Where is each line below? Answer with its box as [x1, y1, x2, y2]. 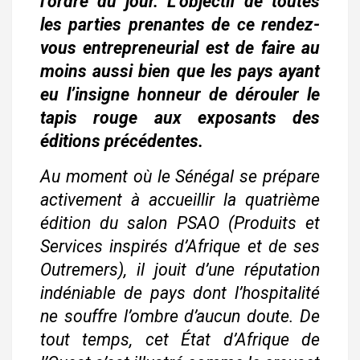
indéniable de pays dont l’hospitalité [40, 283, 320, 303]
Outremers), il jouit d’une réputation [40, 260, 320, 280]
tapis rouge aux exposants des [40, 108, 320, 128]
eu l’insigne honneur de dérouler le [40, 84, 320, 104]
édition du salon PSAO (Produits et [40, 213, 320, 233]
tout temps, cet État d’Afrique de [40, 329, 320, 350]
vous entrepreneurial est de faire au [40, 38, 320, 58]
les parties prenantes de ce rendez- [40, 14, 320, 35]
